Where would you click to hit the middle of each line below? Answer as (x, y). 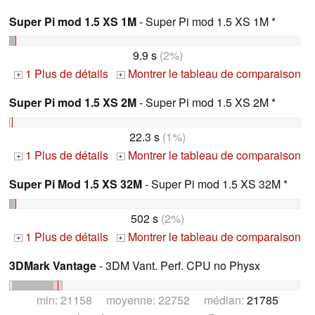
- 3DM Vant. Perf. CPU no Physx (178, 265)
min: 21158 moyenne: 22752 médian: (142, 300)
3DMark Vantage (53, 265)
